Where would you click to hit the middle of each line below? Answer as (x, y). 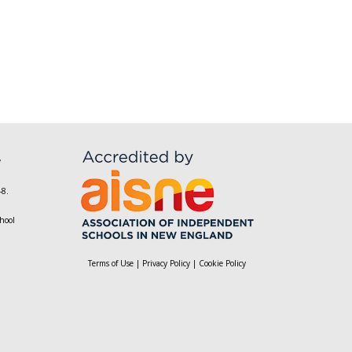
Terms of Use (111, 263)
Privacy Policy (166, 263)
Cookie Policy (222, 263)
